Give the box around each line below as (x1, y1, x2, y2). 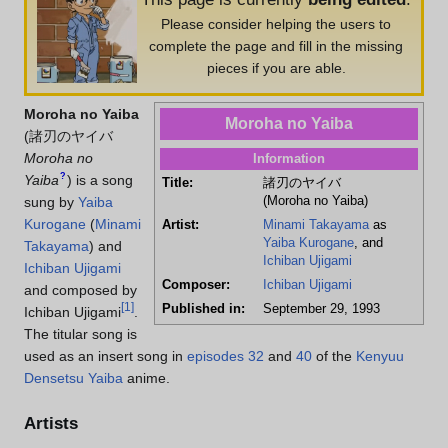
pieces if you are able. (206, 60, 346, 77)
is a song (71, 172, 133, 189)
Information (252, 150, 325, 166)
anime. (123, 370, 170, 387)
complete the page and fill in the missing (149, 38, 403, 55)
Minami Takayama (262, 217, 369, 232)
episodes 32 (187, 348, 264, 365)
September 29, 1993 (262, 301, 380, 316)
